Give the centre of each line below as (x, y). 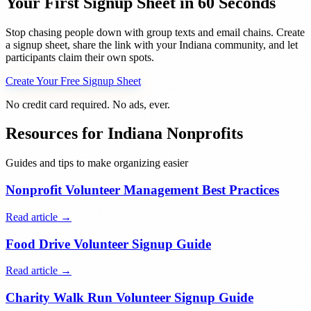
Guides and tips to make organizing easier (97, 163)
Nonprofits (205, 134)
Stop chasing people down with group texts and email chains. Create (155, 32)
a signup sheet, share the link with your (92, 44)
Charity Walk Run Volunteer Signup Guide (129, 297)
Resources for (57, 134)
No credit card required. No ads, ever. (88, 104)
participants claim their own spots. (80, 57)
